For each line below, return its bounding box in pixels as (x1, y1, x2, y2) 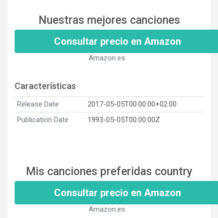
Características (15, 80, 76, 91)
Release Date (17, 99, 59, 109)
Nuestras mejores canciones (38, 13, 180, 27)
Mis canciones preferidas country (26, 164, 192, 178)
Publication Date (17, 115, 69, 124)
